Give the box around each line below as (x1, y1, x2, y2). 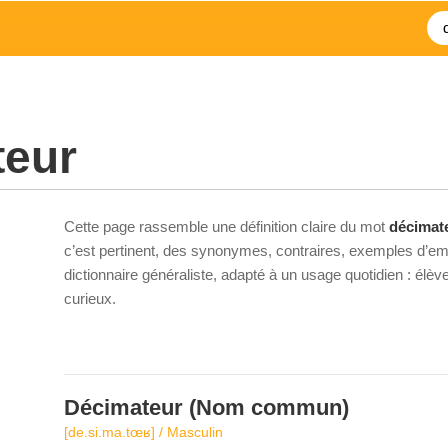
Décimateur (64, 395, 183, 420)
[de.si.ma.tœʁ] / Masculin (64, 424, 223, 440)
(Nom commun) (183, 395, 349, 420)
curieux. (64, 290, 116, 307)
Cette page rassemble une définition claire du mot (64, 218, 389, 235)
